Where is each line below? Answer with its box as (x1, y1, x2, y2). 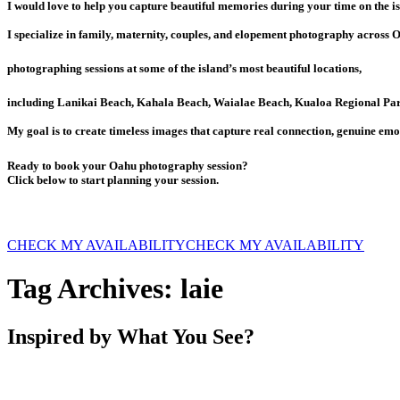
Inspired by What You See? (7, 324, 254, 348)
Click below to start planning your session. (7, 172, 219, 187)
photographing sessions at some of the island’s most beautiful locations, (7, 62, 362, 76)
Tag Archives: (7, 272, 180, 305)
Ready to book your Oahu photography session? (7, 158, 248, 172)
